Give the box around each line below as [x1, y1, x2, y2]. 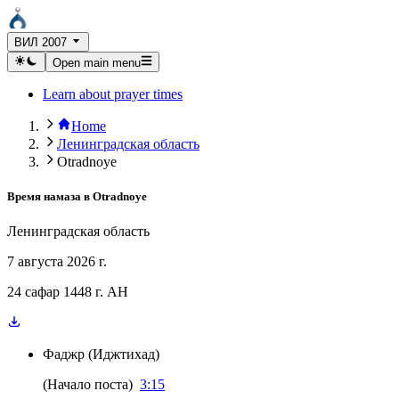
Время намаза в [7, 189, 90, 203]
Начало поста [47, 377, 128, 392]
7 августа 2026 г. [7, 254, 107, 269]
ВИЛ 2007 [14, 36, 67, 50]
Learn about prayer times [43, 85, 183, 102]
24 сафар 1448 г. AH [7, 284, 128, 299]
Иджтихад [93, 346, 155, 362]
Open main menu [52, 55, 141, 69]
